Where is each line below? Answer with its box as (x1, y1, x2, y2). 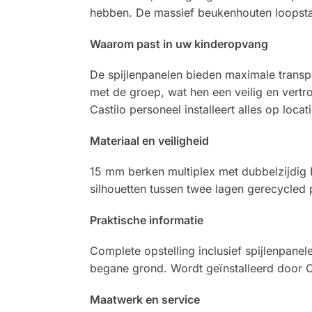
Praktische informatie (89, 212, 203, 227)
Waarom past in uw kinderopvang (89, 36, 268, 51)
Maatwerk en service (89, 292, 200, 306)
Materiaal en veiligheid (89, 133, 209, 148)
